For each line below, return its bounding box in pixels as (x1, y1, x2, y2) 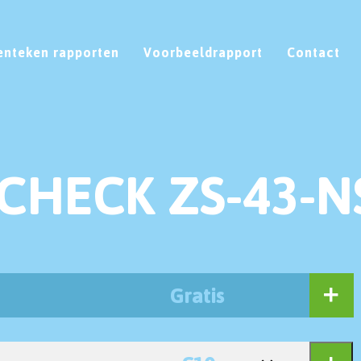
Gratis (170, 281, 225, 308)
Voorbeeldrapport (143, 44, 263, 60)
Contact (287, 44, 340, 60)
